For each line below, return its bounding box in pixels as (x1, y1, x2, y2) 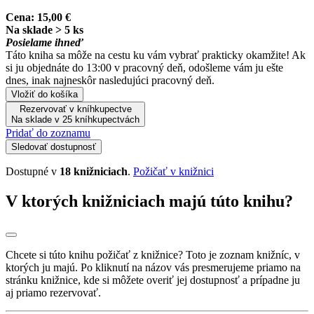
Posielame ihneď (6, 36, 83, 48)
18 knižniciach (60, 165, 128, 177)
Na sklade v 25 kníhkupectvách (11, 114, 139, 125)
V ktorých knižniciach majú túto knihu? (6, 191, 293, 210)
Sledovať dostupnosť (11, 141, 96, 152)
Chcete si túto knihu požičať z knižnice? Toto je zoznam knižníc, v (6, 248, 300, 261)
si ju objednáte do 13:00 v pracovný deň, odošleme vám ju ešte (6, 61, 283, 74)
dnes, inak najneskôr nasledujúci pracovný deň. (6, 74, 214, 86)
